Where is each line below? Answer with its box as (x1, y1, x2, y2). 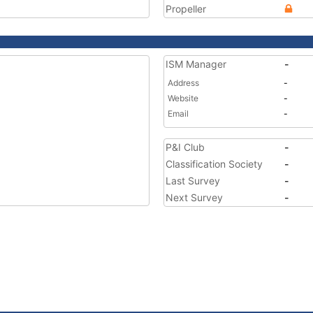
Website (168, 93, 198, 103)
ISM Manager (166, 58, 226, 70)
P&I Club (166, 141, 205, 153)
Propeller (166, 3, 206, 15)
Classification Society (166, 158, 263, 170)
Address (168, 78, 199, 88)
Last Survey (166, 175, 220, 187)
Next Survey (166, 191, 223, 203)
